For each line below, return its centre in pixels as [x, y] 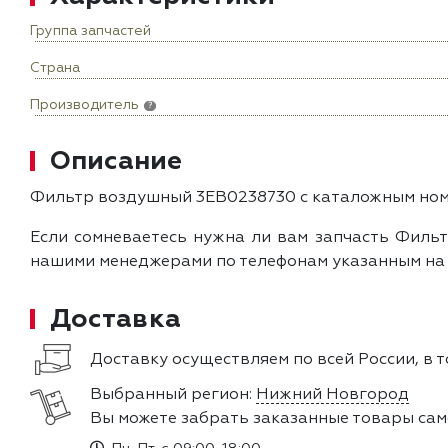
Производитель [84, 105]
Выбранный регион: [173, 395]
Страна [55, 68]
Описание [116, 161]
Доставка [115, 319]
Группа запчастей [90, 31]
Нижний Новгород [332, 395]
